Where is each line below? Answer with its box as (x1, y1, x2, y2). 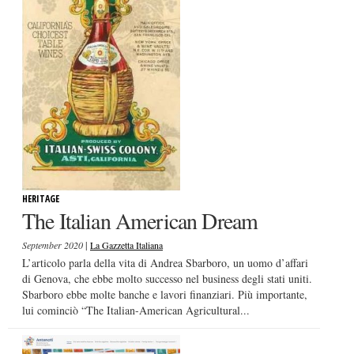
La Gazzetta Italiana (90, 239, 163, 252)
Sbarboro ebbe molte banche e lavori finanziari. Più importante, (22, 287, 307, 303)
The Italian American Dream (22, 205, 258, 236)
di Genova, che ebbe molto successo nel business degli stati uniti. (22, 271, 312, 287)
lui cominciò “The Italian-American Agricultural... (22, 303, 250, 318)
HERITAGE (22, 192, 59, 206)
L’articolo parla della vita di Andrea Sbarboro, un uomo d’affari (22, 255, 308, 271)
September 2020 (22, 239, 85, 252)
